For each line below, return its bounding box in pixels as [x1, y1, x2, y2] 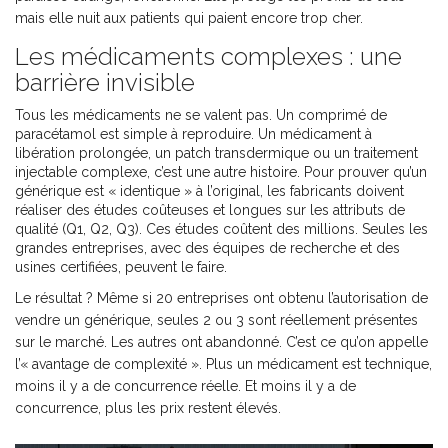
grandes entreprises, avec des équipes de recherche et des [15, 240, 400, 257]
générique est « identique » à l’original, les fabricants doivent [15, 183, 404, 200]
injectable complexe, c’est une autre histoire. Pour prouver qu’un [15, 164, 427, 181]
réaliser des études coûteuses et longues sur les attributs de [15, 202, 405, 219]
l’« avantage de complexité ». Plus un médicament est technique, [15, 356, 432, 373]
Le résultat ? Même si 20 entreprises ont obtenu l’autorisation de [15, 290, 428, 307]
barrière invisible [15, 68, 195, 98]
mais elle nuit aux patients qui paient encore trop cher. [15, 10, 363, 27]
